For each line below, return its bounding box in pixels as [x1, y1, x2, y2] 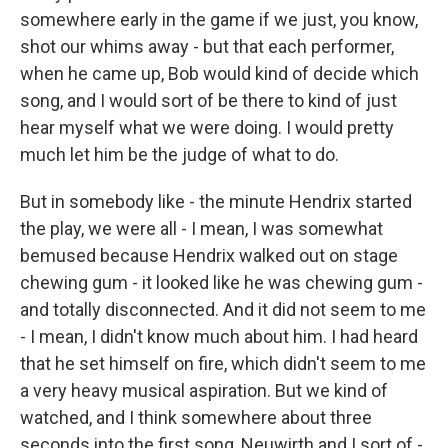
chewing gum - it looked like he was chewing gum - [20, 272, 423, 293]
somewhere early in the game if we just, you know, [20, 9, 418, 30]
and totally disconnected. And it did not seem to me [20, 299, 426, 320]
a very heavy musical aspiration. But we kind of [20, 380, 388, 401]
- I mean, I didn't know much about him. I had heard [20, 326, 418, 347]
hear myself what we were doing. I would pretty [20, 117, 394, 138]
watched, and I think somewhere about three [20, 407, 372, 428]
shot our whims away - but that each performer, [20, 36, 394, 57]
